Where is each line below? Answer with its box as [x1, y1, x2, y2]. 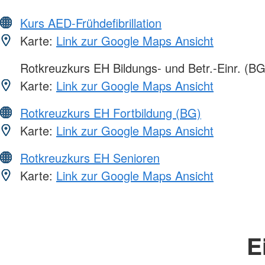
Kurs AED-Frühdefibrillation [20, 14, 161, 31]
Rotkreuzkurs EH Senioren [20, 148, 160, 166]
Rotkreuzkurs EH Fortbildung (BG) [20, 104, 201, 121]
